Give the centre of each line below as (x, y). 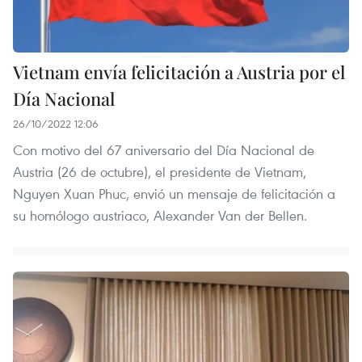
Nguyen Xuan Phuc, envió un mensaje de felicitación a (174, 194)
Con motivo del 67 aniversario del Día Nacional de (164, 150)
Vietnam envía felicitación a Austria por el (179, 72)
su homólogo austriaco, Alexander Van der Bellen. (160, 216)
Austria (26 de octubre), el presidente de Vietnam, (160, 172)
